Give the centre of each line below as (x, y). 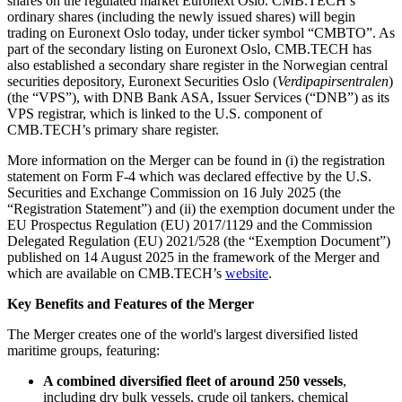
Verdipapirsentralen (333, 81)
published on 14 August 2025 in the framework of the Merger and (193, 257)
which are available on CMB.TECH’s (116, 273)
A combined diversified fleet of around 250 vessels (193, 380)
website (247, 273)
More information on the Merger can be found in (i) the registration (196, 160)
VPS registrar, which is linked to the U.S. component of (165, 113)
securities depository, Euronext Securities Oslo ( (142, 81)
